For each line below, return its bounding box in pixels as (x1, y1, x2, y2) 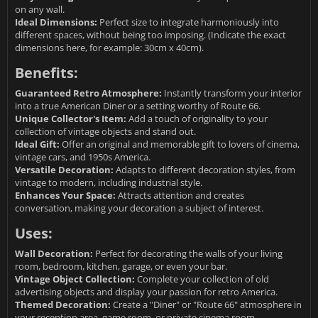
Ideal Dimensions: (15, 16, 97, 29)
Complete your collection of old (135, 273, 269, 286)
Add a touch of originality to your (126, 112, 268, 126)
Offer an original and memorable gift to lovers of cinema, (60, 138, 300, 151)
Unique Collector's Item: (15, 112, 126, 126)
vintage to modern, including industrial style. (15, 176, 202, 190)
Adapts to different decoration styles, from (114, 163, 295, 177)
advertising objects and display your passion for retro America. (15, 285, 278, 299)
